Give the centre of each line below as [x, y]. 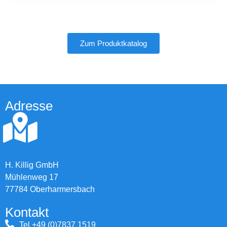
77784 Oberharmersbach [50, 189]
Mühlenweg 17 [32, 177]
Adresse [29, 106]
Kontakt [27, 212]
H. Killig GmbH [32, 165]
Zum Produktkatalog [113, 43]
